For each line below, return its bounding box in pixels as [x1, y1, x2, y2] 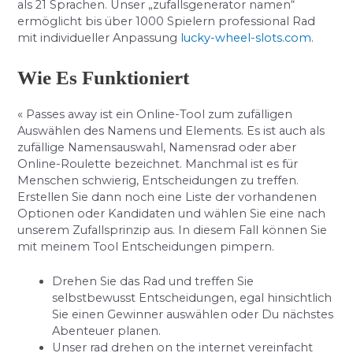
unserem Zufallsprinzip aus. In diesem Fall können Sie [17, 222, 328, 237]
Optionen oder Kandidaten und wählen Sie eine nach [17, 206, 326, 221]
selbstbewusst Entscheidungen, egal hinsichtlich [52, 290, 333, 305]
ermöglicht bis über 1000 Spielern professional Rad [17, 14, 316, 29]
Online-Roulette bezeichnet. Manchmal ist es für [17, 156, 299, 171]
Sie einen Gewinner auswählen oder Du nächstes [52, 307, 334, 321]
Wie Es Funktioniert [17, 66, 190, 88]
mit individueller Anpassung [17, 31, 181, 46]
